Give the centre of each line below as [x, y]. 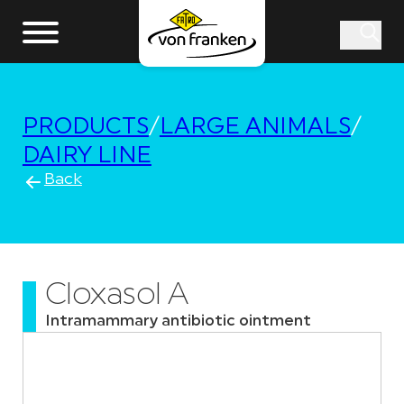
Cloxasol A [116, 297]
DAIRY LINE [87, 156]
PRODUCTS [85, 128]
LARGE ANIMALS [255, 128]
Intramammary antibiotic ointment [178, 322]
